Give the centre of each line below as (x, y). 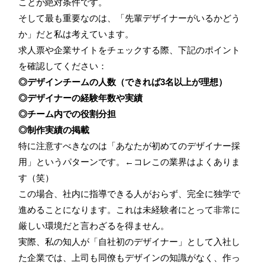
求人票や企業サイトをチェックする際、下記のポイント (129, 50)
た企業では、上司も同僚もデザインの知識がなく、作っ (129, 257)
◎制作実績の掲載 (54, 130)
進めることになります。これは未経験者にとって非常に (129, 209)
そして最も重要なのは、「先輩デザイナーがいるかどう (129, 18)
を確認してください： (63, 66)
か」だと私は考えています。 (76, 34)
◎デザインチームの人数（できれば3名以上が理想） (123, 82)
